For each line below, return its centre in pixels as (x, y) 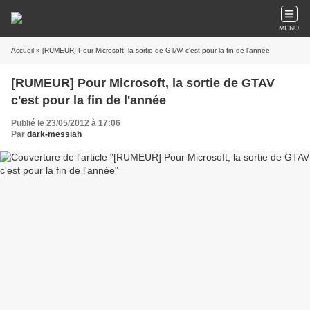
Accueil (22, 50)
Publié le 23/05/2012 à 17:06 (66, 123)
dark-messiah (54, 134)
